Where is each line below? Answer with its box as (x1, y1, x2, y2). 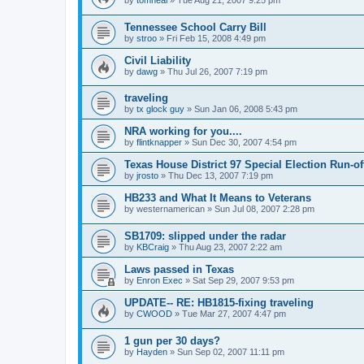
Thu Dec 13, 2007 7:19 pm (168, 171, 273, 181)
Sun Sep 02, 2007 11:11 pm (177, 346, 284, 357)
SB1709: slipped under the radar (124, 230, 286, 243)
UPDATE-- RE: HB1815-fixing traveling (124, 297, 314, 310)
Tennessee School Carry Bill (124, 20, 266, 33)
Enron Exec (136, 275, 183, 286)
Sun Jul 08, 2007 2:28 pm (214, 204, 314, 214)
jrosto (136, 171, 158, 181)
